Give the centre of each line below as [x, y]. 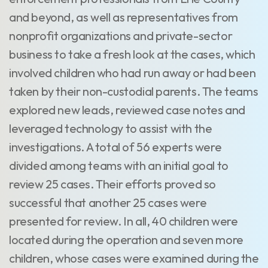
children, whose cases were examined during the [134, 258]
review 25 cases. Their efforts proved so [113, 184]
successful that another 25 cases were [108, 202]
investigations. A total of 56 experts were [115, 147]
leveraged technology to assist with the [111, 128]
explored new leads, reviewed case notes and [127, 110]
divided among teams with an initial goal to [119, 165]
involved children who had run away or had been [133, 73]
